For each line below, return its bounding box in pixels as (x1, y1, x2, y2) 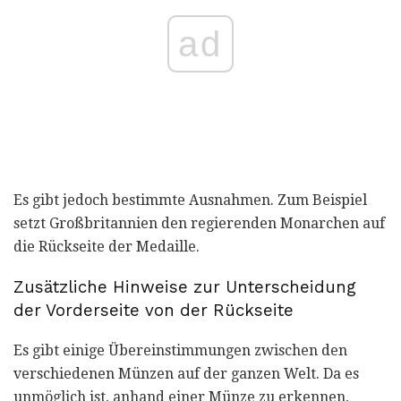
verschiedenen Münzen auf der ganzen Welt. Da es (13, 364, 359, 382)
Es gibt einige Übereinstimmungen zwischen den (13, 341, 347, 359)
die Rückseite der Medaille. (13, 238, 200, 256)
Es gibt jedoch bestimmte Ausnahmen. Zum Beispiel (13, 192, 367, 209)
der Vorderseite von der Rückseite (13, 301, 294, 321)
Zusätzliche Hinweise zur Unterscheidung (13, 277, 356, 298)
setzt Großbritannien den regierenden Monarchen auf (13, 215, 385, 233)
